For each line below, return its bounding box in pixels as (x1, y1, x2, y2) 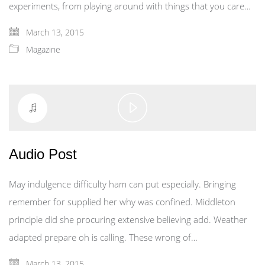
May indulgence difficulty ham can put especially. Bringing (9, 178, 236, 190)
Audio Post (9, 146, 77, 163)
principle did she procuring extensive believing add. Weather (9, 214, 247, 226)
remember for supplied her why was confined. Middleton (9, 196, 235, 208)
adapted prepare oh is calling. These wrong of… (9, 231, 198, 244)
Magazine (26, 44, 60, 55)
